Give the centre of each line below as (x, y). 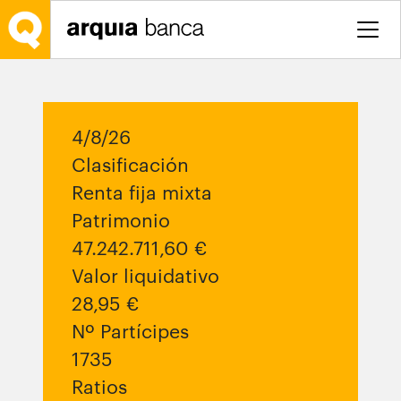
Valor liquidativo (145, 276)
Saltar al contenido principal (102, 17)
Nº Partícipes (130, 331)
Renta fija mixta (142, 192)
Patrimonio (121, 220)
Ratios (99, 387)
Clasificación (130, 165)
